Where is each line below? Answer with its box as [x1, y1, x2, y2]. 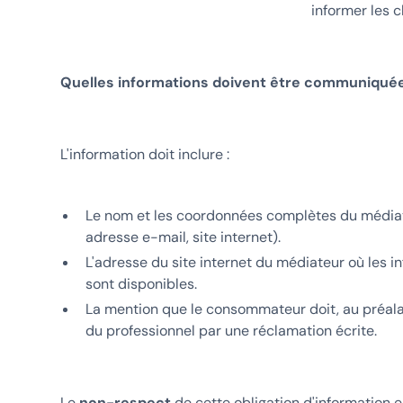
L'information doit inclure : [59, 144, 229, 164]
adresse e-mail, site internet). [85, 227, 281, 246]
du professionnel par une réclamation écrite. [85, 320, 377, 340]
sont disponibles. [85, 273, 197, 293]
